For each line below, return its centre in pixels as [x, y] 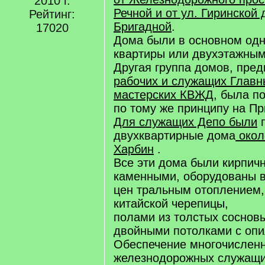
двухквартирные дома [174, 135]
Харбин [134, 149]
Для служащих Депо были [185, 122]
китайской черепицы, [171, 203]
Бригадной [143, 27]
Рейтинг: [52, 14]
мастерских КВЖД [164, 95]
